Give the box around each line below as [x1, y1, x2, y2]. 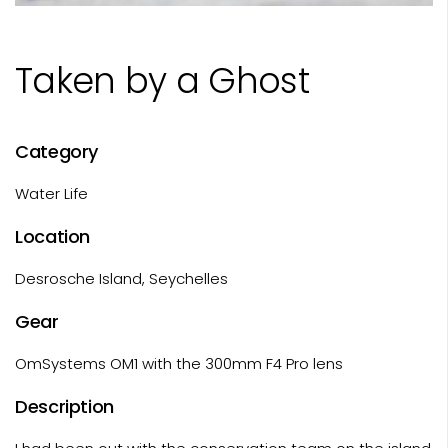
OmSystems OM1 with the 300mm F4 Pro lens [15, 352, 343, 374]
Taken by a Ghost [15, 55, 309, 105]
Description [15, 393, 115, 419]
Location [15, 223, 91, 249]
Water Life [15, 182, 88, 204]
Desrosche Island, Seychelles [15, 267, 228, 289]
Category [15, 138, 99, 164]
